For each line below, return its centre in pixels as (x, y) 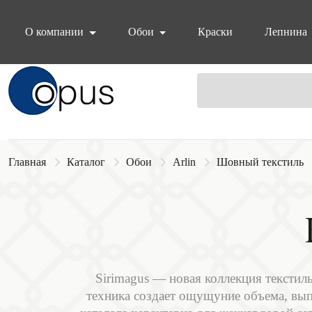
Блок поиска (66, 79)
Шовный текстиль (260, 162)
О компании (56, 32)
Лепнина (286, 32)
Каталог (86, 162)
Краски (216, 32)
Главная (27, 162)
